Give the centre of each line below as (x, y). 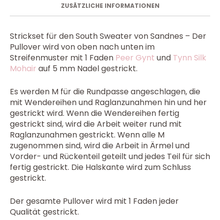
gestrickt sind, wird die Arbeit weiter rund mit (96, 124)
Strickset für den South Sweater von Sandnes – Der (108, 36)
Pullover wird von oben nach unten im (82, 47)
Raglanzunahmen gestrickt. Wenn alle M (87, 135)
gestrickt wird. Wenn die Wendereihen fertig (95, 113)
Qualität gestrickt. (44, 212)
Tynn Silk (190, 58)
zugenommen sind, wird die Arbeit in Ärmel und (100, 146)
